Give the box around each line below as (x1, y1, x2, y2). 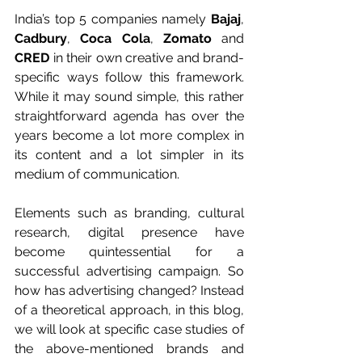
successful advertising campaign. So (15, 263, 244, 279)
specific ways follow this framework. (15, 69, 244, 85)
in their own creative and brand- (49, 50, 244, 65)
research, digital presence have (15, 225, 244, 240)
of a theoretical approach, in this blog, (15, 302, 244, 318)
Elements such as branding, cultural (15, 205, 244, 221)
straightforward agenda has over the (15, 108, 244, 124)
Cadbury (15, 31, 67, 46)
